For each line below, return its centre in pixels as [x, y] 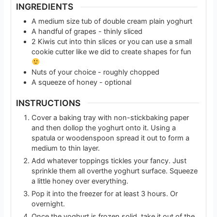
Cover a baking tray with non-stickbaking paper [110, 117]
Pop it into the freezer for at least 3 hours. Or [105, 194]
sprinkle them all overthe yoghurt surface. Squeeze [115, 171]
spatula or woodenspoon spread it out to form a [111, 138]
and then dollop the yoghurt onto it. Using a [104, 128]
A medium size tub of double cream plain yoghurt [113, 21]
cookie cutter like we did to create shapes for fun [112, 52]
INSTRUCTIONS [48, 103]
